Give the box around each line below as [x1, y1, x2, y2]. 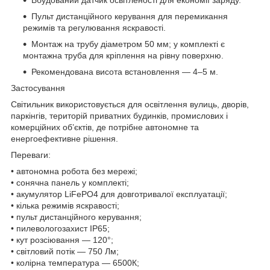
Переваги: [11, 150, 51, 160]
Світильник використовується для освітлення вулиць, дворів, [11, 99, 249, 110]
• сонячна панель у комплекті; [11, 178, 129, 188]
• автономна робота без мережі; [11, 166, 137, 177]
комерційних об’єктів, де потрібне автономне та [11, 122, 199, 133]
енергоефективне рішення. [11, 134, 118, 144]
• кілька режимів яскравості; [11, 201, 119, 211]
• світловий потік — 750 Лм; [11, 246, 119, 257]
